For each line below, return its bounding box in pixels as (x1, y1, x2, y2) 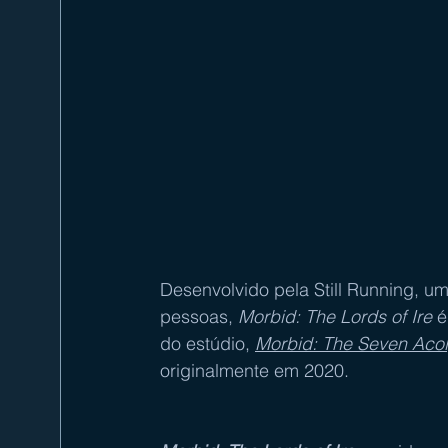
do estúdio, (160, 331, 255, 355)
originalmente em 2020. (160, 358, 349, 382)
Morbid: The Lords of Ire (238, 304, 432, 328)
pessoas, (160, 304, 238, 328)
